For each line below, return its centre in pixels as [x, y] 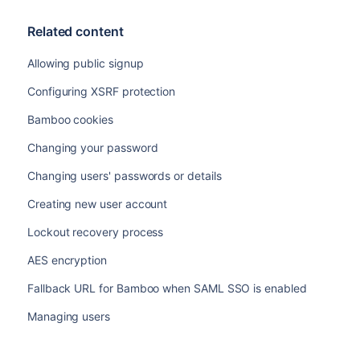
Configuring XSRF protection [101, 92]
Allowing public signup [85, 63]
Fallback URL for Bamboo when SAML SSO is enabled [167, 288]
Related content [75, 32]
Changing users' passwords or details [124, 176]
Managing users [69, 317]
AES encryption [67, 260]
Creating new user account [97, 204]
